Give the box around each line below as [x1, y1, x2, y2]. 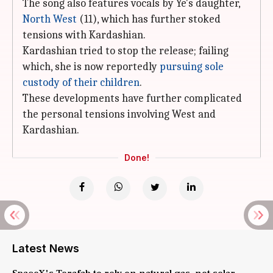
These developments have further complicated [23, 92, 242, 105]
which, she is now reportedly [23, 60, 160, 73]
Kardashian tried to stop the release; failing [23, 44, 229, 57]
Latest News [12, 242, 79, 255]
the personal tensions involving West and [23, 108, 216, 121]
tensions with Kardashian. [23, 29, 146, 41]
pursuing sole [160, 60, 224, 73]
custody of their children [23, 76, 140, 89]
